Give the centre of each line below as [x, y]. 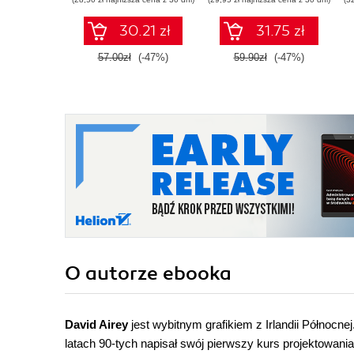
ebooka [197, 274]
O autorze [114, 274]
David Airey [98, 325]
